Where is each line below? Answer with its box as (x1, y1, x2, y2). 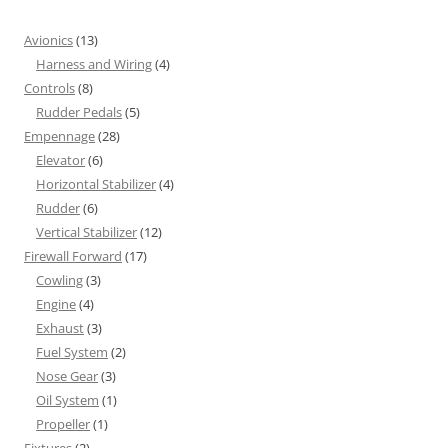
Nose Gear (36, 367, 98, 386)
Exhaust (36, 319, 84, 338)
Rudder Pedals (36, 103, 122, 122)
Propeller (36, 415, 90, 434)
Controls (24, 79, 75, 98)
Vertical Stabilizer (36, 223, 137, 242)
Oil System (36, 391, 99, 410)
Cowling (36, 271, 83, 290)
